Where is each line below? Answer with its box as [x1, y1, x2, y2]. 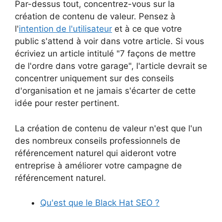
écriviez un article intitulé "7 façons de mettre [15, 49, 196, 59]
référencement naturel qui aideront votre [15, 148, 176, 158]
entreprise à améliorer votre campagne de [15, 160, 182, 170]
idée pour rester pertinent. [15, 98, 119, 109]
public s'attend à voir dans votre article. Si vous [15, 36, 204, 47]
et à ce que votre [112, 24, 182, 34]
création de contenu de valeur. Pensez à [15, 11, 175, 22]
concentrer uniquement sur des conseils [15, 73, 174, 84]
